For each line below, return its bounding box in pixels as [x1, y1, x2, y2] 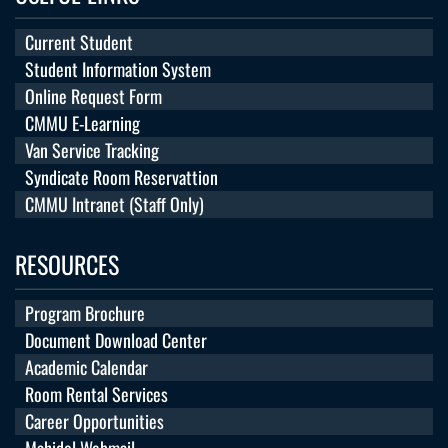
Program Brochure [25, 299, 145, 326]
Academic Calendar [25, 353, 148, 380]
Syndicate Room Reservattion [25, 164, 218, 191]
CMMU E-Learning [25, 110, 140, 137]
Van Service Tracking [25, 137, 159, 164]
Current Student [25, 29, 133, 56]
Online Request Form [25, 83, 162, 110]
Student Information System [25, 56, 211, 83]
